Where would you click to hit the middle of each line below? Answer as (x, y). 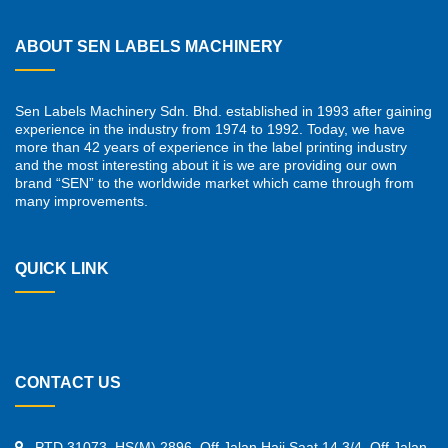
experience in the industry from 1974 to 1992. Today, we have (210, 129)
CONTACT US (68, 383)
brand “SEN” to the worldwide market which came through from (214, 183)
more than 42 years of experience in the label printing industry (211, 147)
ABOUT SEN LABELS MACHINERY (149, 46)
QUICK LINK (62, 269)
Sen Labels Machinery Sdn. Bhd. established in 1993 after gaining (223, 111)
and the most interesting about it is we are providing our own (206, 165)
